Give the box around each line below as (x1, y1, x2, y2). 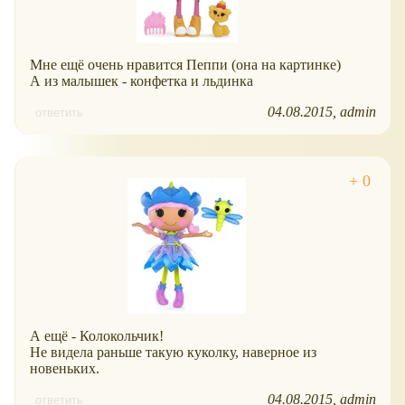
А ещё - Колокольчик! (30, 328, 164, 344)
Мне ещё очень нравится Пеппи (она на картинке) (30, 57, 341, 73)
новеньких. (30, 361, 99, 377)
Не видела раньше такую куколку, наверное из (30, 344, 316, 361)
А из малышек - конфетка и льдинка (30, 73, 253, 89)
